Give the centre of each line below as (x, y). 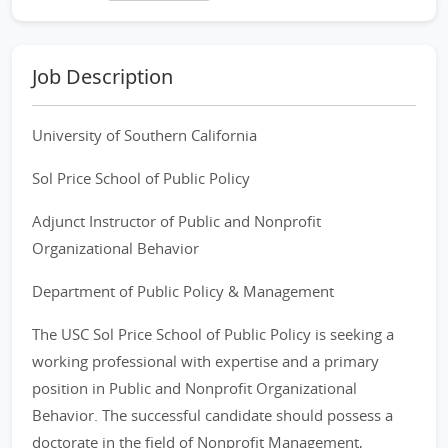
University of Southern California (144, 135)
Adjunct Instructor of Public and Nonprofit (176, 221)
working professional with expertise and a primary (205, 361)
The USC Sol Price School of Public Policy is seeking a (213, 334)
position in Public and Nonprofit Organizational (194, 388)
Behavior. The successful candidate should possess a (212, 415)
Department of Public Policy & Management (183, 291)
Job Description (102, 76)
